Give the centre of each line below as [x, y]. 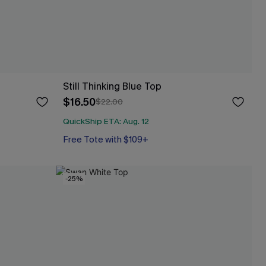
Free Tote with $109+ [106, 140]
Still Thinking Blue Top [112, 86]
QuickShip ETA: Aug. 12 [106, 121]
